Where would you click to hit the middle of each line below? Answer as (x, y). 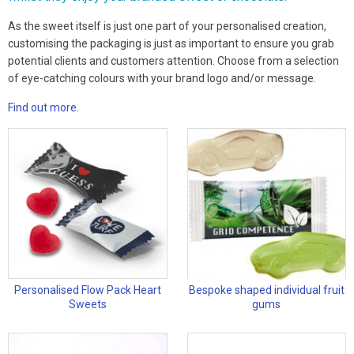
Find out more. (43, 108)
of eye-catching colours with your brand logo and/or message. (162, 79)
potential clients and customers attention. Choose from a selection (173, 61)
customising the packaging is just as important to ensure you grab (171, 44)
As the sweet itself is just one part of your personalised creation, (167, 26)
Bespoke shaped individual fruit (266, 290)
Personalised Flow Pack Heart (87, 290)
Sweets (87, 305)
